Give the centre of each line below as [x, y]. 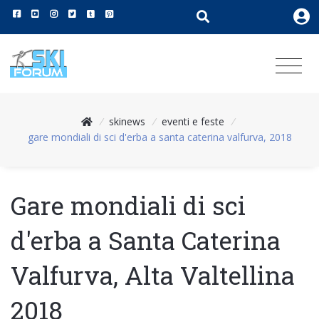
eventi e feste [193, 121]
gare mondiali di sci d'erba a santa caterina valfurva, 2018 [159, 137]
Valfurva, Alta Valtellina [153, 274]
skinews [127, 121]
